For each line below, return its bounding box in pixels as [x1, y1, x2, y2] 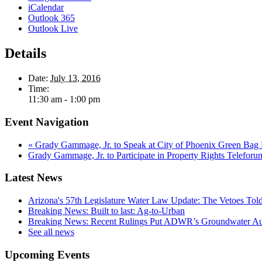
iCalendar [28, 2, 64, 13]
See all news [28, 227, 74, 237]
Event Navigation [5, 116, 89, 128]
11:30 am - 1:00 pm [28, 94, 100, 105]
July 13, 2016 [50, 73, 101, 84]
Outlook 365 [28, 13, 75, 23]
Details [5, 46, 46, 61]
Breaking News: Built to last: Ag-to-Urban [28, 206, 185, 216]
